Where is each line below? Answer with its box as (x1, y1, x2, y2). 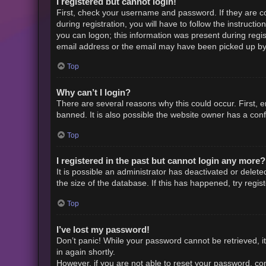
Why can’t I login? (56, 87, 131, 97)
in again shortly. (56, 247, 115, 256)
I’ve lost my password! (56, 224, 150, 235)
